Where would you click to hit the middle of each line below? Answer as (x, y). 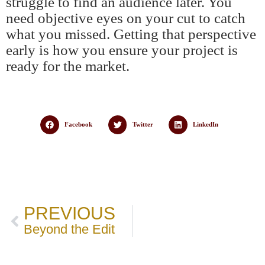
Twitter (143, 125)
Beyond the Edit (69, 229)
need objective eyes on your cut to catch (126, 18)
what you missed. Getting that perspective (131, 34)
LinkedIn (206, 125)
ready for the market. (68, 66)
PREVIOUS (70, 213)
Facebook (79, 125)
